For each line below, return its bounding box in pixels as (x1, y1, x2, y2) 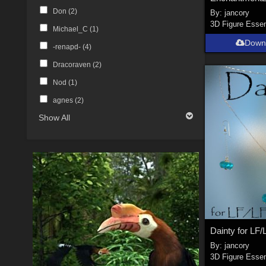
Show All (39, 113, 71, 123)
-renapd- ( (52, 43, 85, 52)
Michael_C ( (52, 25, 92, 34)
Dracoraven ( (52, 61, 95, 69)
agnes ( (52, 96, 77, 105)
